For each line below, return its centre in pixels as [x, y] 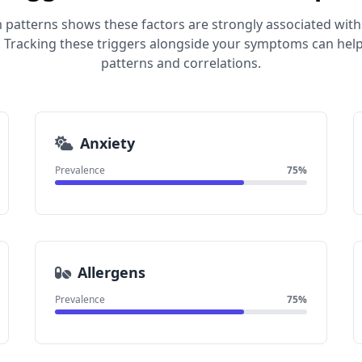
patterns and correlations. [181, 63]
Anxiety [107, 143]
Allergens [111, 272]
